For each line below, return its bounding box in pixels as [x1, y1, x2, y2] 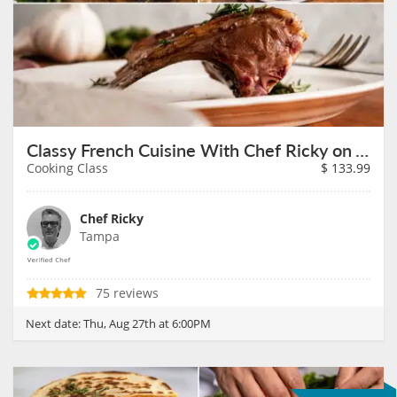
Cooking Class [27, 159, 108, 176]
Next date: [26, 315, 83, 331]
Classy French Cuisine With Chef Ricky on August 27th [355, 136, 369, 162]
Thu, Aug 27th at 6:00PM [83, 315, 211, 331]
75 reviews [96, 284, 159, 301]
